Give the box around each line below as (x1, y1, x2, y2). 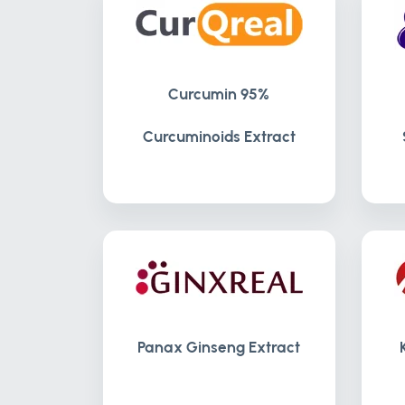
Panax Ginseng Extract (137, 338, 301, 356)
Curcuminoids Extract (142, 127, 296, 146)
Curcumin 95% (168, 85, 270, 103)
